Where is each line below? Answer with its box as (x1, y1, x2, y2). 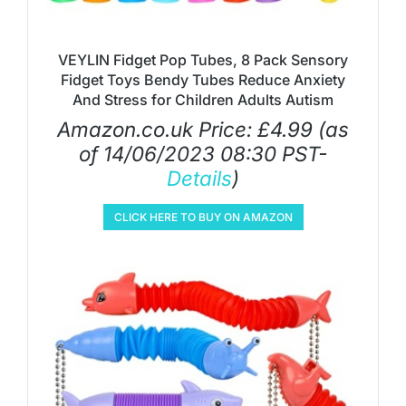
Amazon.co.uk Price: (57, 116, 257, 141)
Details (167, 165, 232, 190)
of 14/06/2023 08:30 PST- (79, 140, 327, 166)
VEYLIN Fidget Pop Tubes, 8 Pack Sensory (58, 50, 348, 69)
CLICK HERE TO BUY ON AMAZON (113, 209, 293, 224)
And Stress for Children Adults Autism (72, 90, 333, 109)
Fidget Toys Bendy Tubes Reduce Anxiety (61, 70, 345, 89)
